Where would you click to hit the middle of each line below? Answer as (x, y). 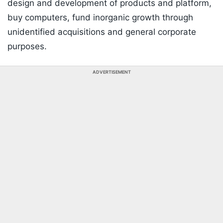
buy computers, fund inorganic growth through (100, 18)
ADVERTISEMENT (111, 72)
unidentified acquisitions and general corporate (102, 32)
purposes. (27, 47)
